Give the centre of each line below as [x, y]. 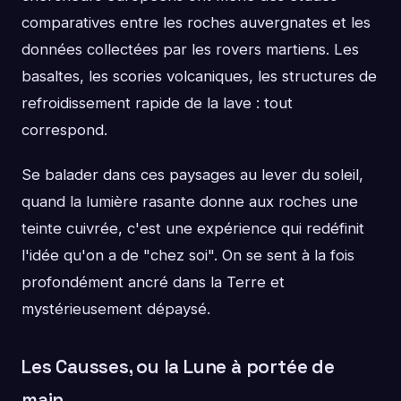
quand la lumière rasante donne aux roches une [190, 201]
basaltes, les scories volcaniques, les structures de [199, 76]
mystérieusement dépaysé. [116, 308]
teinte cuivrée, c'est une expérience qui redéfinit [193, 228]
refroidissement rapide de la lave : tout [157, 102]
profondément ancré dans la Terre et [153, 282]
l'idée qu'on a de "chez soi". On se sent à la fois [188, 255]
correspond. [64, 129]
